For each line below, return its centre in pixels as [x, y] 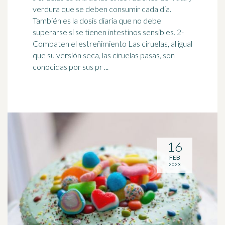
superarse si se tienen [70, 32]
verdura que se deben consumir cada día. [102, 9]
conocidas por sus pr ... [71, 67]
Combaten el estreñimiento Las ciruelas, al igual [113, 43]
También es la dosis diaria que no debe [97, 20]
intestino [123, 32]
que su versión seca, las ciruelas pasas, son [104, 55]
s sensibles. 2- [157, 32]
